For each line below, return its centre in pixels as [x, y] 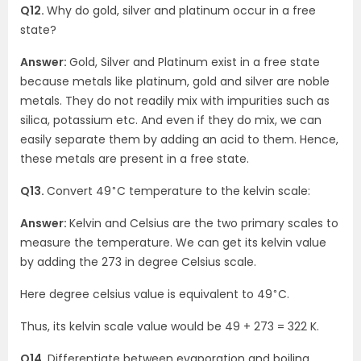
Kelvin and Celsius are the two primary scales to [204, 223]
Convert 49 [79, 191]
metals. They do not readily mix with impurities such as [175, 101]
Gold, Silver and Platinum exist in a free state [195, 62]
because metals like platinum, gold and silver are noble [175, 81]
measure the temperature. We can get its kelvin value [173, 243]
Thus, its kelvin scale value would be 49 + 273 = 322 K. [170, 326]
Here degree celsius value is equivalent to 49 [146, 294]
